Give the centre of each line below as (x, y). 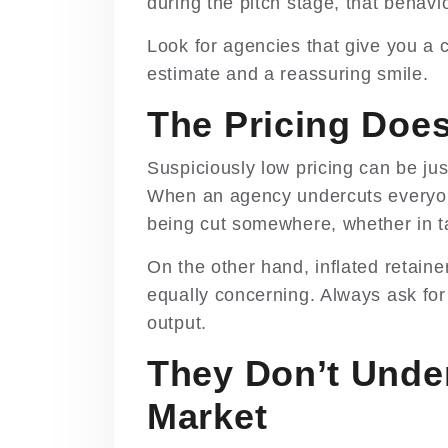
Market (207, 417)
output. (177, 323)
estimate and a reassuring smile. (288, 74)
